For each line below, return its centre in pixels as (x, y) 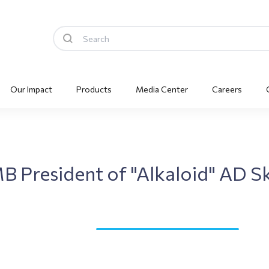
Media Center (162, 89)
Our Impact (31, 89)
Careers (227, 89)
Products (94, 89)
